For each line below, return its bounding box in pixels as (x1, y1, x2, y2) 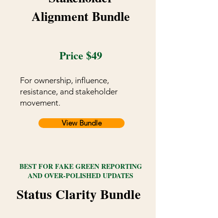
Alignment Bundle (32, 7, 130, 26)
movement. (20, 98, 60, 108)
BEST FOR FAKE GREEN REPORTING (19, 161, 142, 172)
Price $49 (59, 47, 102, 64)
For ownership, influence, (20, 75, 109, 86)
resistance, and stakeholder (20, 87, 118, 97)
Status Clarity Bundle (17, 184, 141, 204)
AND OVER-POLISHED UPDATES (28, 170, 133, 181)
